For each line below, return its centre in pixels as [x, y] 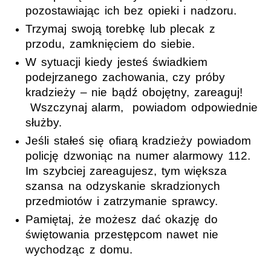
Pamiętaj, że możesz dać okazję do [122, 219]
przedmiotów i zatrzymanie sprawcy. [122, 201]
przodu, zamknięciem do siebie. [110, 44]
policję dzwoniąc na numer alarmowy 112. [138, 155]
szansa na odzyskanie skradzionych [123, 186]
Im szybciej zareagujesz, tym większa [126, 171]
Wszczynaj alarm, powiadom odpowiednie [142, 107]
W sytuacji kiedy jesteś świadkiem [117, 62]
